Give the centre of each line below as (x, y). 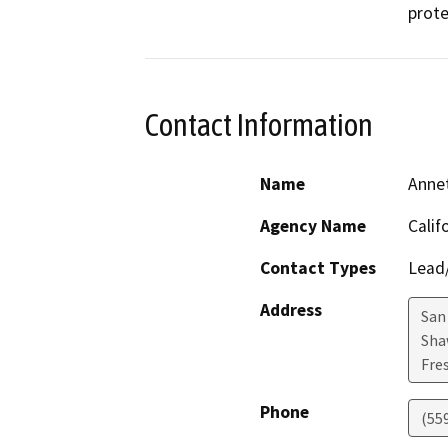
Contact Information (259, 125)
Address (291, 309)
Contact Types (318, 267)
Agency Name (313, 225)
